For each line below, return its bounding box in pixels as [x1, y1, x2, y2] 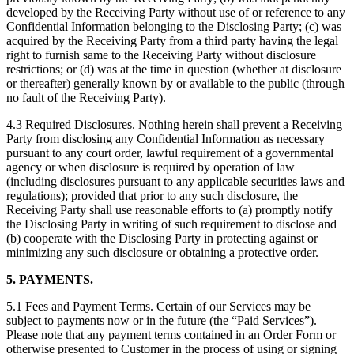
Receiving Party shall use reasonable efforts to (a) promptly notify [6, 203, 333, 217]
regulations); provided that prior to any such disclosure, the [6, 189, 298, 203]
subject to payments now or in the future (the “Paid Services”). [6, 314, 317, 328]
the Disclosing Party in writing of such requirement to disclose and [6, 217, 337, 232]
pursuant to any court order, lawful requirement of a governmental [6, 146, 333, 160]
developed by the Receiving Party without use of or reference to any [6, 6, 345, 20]
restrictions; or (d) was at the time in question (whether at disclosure [6, 62, 341, 77]
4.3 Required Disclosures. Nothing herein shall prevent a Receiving [6, 118, 342, 132]
